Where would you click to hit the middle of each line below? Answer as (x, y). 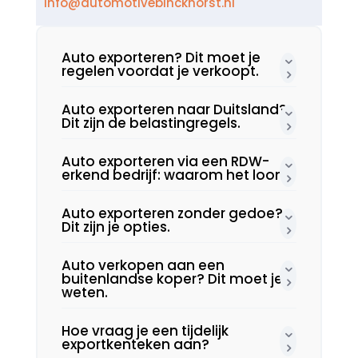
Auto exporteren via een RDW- (165, 162)
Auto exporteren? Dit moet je (161, 58)
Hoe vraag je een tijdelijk (145, 331)
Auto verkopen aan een (143, 266)
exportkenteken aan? (135, 345)
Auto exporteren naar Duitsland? (174, 110)
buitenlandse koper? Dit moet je (172, 279)
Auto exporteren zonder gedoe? (172, 214)
